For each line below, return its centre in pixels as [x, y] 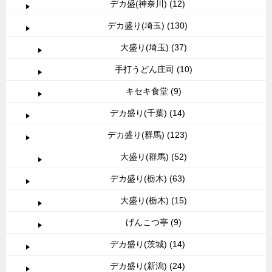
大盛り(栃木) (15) [154, 201]
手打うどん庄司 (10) [154, 70]
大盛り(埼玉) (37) [154, 48]
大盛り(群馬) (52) [154, 157]
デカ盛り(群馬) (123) [148, 135]
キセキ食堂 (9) [154, 91]
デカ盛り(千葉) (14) [148, 113]
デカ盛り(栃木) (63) [148, 179]
